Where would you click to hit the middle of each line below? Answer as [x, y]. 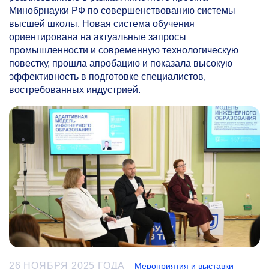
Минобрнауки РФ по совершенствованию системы [122, 11]
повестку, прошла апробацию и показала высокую [121, 63]
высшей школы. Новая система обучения [102, 24]
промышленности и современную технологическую [124, 50]
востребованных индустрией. [75, 90]
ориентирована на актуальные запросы [98, 37]
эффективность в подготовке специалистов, [107, 77]
